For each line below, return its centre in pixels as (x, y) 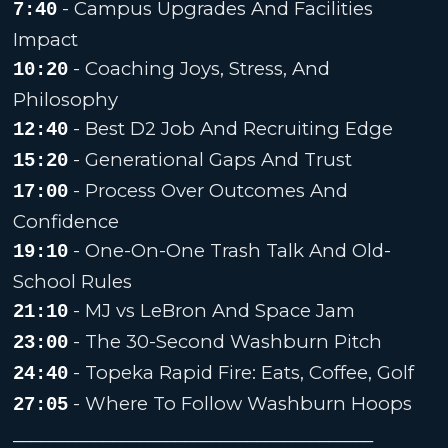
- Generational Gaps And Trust (210, 159)
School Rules (73, 281)
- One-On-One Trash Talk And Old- (230, 250)
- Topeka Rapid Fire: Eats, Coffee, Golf (241, 372)
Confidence (66, 221)
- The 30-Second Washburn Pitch (225, 341)
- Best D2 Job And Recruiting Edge (231, 128)
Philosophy (66, 99)
